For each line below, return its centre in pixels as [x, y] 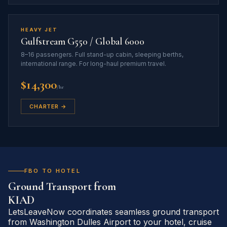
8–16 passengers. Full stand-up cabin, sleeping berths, [102, 54]
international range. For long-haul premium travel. [93, 63]
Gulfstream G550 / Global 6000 [83, 42]
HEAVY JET [39, 29]
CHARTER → [48, 106]
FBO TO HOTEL [52, 171]
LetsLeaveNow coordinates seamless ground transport [113, 212]
